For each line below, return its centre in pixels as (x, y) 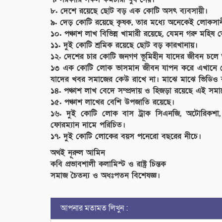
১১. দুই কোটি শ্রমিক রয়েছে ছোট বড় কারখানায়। (124, 45)
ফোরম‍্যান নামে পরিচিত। (88, 125)
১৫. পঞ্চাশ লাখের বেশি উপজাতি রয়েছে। (112, 102)
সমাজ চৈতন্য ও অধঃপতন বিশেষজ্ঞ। (105, 175)
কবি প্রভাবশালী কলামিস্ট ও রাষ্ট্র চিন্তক (108, 164)
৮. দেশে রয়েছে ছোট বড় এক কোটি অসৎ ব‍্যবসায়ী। (129, 11)
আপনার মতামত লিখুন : (94, 208)
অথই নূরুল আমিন (78, 152)
